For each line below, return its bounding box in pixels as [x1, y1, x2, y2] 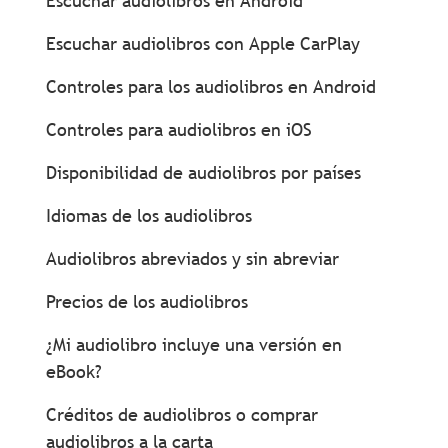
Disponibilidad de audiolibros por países [45, 161, 361, 184]
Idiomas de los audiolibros [45, 204, 252, 227]
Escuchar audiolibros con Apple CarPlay [45, 32, 360, 55]
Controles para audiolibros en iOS [45, 118, 312, 141]
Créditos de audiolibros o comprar [45, 403, 318, 426]
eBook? [45, 360, 102, 383]
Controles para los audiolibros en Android [45, 75, 376, 98]
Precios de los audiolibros [45, 290, 248, 313]
